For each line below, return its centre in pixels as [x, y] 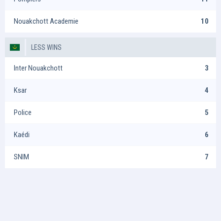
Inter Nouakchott [38, 68]
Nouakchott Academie [46, 21]
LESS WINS [46, 47]
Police [23, 112]
